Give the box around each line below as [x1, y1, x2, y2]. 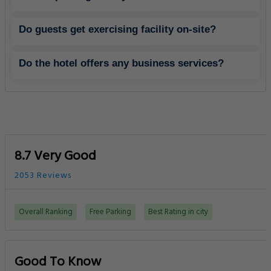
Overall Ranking [19, 205, 73, 218]
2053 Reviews [15, 168, 71, 183]
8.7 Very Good [15, 145, 96, 167]
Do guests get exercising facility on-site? [19, 23, 216, 35]
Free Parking [90, 205, 131, 218]
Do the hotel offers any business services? [19, 57, 224, 69]
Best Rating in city [148, 205, 208, 218]
